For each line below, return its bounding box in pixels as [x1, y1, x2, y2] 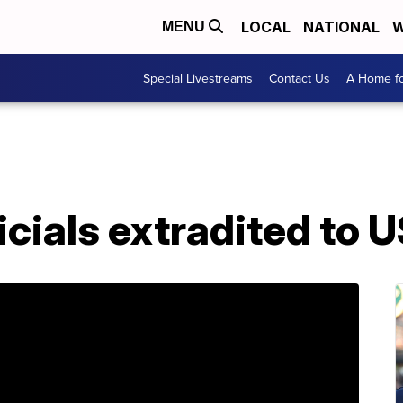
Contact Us [269, 68, 330, 87]
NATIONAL [303, 18, 380, 36]
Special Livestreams [143, 68, 253, 87]
